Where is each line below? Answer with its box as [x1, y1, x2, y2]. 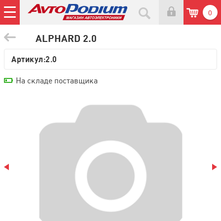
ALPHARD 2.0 [36, 33, 97, 44]
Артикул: [11, 55, 45, 64]
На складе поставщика [16, 76, 98, 85]
